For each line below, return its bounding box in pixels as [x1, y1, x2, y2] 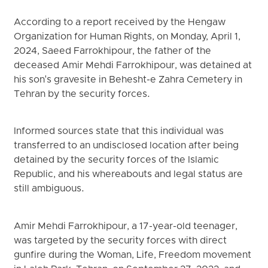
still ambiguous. [14, 183, 85, 196]
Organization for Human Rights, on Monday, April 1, [14, 31, 241, 43]
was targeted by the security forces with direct [14, 234, 227, 247]
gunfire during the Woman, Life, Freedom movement [14, 249, 252, 261]
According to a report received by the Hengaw [14, 16, 226, 29]
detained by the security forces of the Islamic [14, 154, 220, 167]
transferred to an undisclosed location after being [14, 140, 239, 153]
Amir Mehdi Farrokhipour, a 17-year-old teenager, [14, 220, 238, 233]
